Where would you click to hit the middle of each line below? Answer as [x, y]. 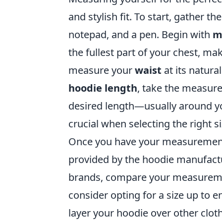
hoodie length [103, 88]
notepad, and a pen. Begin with [140, 34]
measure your [102, 70]
